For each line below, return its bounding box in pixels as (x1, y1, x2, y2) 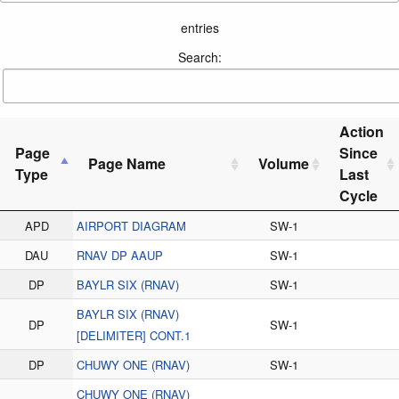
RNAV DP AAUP (77, 246, 163, 264)
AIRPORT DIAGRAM (77, 216, 186, 234)
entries (180, 18, 219, 37)
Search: (177, 47, 222, 66)
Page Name (88, 152, 166, 174)
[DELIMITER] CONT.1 (77, 326, 191, 344)
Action (339, 120, 384, 142)
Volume (258, 152, 309, 174)
